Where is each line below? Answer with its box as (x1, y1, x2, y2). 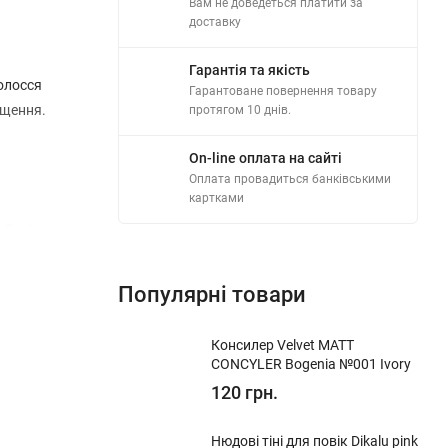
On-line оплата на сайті (189, 149, 342, 166)
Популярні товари (118, 281, 306, 307)
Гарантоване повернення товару (189, 83, 377, 98)
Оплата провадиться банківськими (189, 171, 391, 186)
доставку (189, 14, 241, 29)
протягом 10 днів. (189, 102, 291, 117)
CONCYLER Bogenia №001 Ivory (211, 355, 411, 372)
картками (189, 190, 244, 205)
